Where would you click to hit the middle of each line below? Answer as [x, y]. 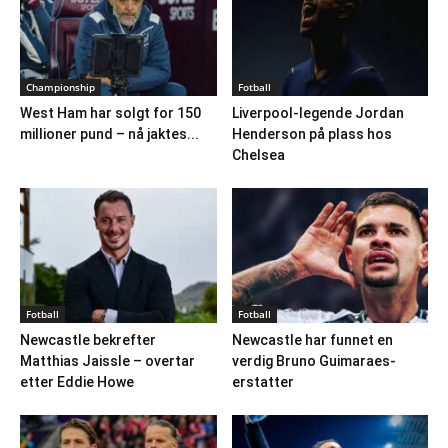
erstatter [262, 382]
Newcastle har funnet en [312, 340]
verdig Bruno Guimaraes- [313, 361]
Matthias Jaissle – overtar [107, 361]
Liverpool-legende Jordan [317, 112]
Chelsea [258, 154]
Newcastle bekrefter [88, 340]
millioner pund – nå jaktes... [109, 133]
